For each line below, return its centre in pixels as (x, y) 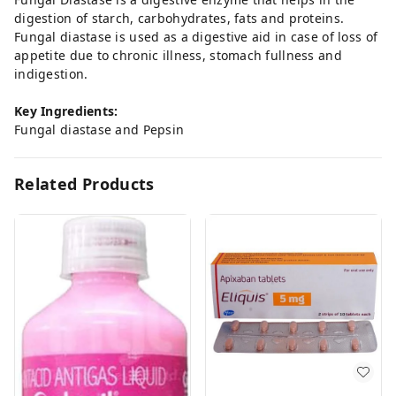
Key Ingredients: (66, 110)
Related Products (84, 183)
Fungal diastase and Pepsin (99, 129)
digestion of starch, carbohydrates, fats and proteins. (179, 18)
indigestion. (51, 73)
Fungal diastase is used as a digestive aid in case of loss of (196, 36)
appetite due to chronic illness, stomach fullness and (178, 55)
